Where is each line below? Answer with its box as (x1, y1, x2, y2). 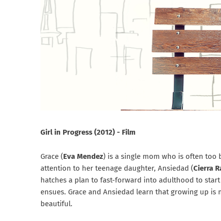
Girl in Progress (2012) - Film (40, 128, 136, 137)
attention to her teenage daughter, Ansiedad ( (40, 164, 193, 173)
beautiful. (40, 199, 73, 209)
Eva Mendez (63, 152, 103, 161)
